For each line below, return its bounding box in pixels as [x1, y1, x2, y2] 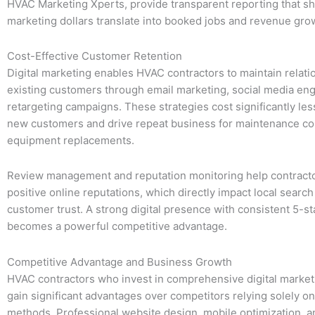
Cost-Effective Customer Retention [7, 49, 182, 63]
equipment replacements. [7, 134, 134, 147]
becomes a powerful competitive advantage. [7, 219, 227, 233]
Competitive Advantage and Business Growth [7, 255, 232, 269]
